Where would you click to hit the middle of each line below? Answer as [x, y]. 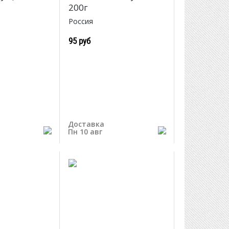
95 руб [79, 41]
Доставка [86, 124]
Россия [81, 21]
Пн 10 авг [85, 132]
